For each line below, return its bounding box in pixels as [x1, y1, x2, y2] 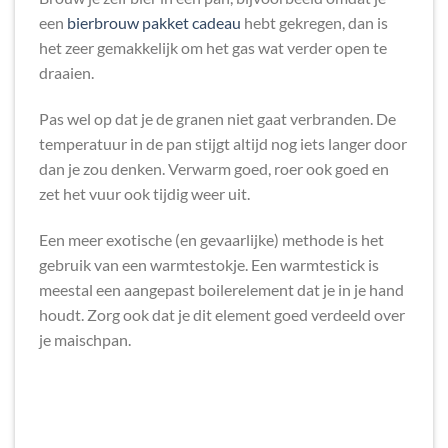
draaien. [39, 63, 94, 83]
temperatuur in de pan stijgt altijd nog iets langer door [39, 133, 407, 153]
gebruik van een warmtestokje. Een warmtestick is [39, 254, 379, 274]
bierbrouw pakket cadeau [67, 13, 241, 33]
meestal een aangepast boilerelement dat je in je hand [39, 279, 404, 299]
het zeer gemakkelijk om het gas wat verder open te [39, 38, 387, 58]
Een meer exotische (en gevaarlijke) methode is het [39, 229, 384, 249]
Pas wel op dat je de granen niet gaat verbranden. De [39, 108, 396, 128]
